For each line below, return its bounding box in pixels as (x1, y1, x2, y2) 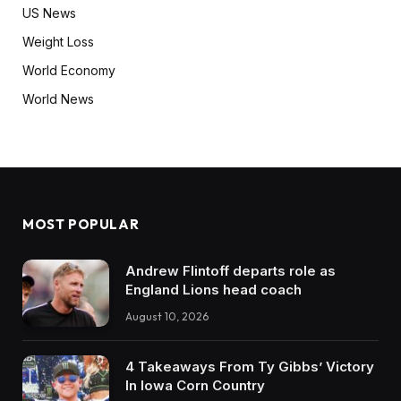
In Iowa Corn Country (125, 376, 265, 394)
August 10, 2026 (125, 310, 209, 324)
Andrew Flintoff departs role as (125, 262, 336, 280)
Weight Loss (22, 34, 94, 50)
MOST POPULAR (22, 216, 140, 234)
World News (22, 91, 94, 107)
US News (22, 5, 76, 21)
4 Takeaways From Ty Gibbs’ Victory (125, 357, 374, 375)
